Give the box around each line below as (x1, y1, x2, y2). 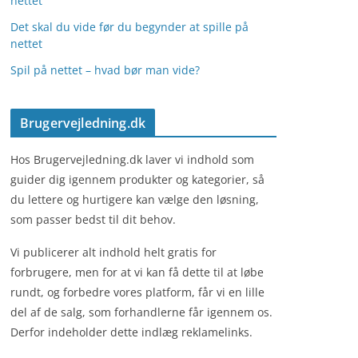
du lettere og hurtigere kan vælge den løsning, (10, 192, 259, 207)
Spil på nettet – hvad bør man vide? (10, 62, 200, 78)
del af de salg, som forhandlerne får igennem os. (10, 304, 272, 320)
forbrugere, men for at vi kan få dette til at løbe (10, 265, 264, 280)
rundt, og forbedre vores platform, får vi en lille (10, 284, 265, 300)
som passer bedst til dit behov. (10, 212, 176, 227)
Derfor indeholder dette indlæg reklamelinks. (10, 324, 253, 340)
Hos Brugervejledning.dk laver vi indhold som (10, 152, 254, 167)
